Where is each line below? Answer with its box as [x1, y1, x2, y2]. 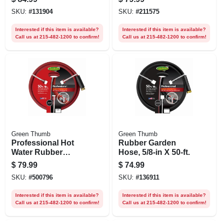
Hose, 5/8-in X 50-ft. [118, 147, 190, 156]
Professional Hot [11, 138, 74, 147]
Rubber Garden [118, 138, 176, 147]
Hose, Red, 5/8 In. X [11, 157, 83, 166]
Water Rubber [11, 147, 63, 156]
